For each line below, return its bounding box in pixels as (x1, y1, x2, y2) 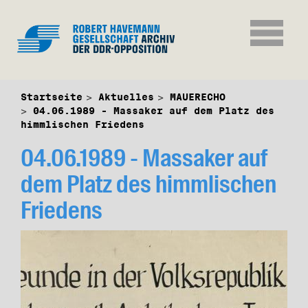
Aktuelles (98, 91, 154, 102)
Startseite (21, 91, 82, 102)
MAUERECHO (170, 91, 225, 102)
